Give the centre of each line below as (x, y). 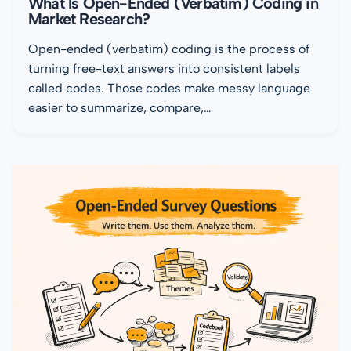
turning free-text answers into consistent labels (164, 68)
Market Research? (89, 18)
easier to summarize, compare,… (120, 107)
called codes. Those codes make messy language (169, 88)
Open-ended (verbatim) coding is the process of (169, 49)
